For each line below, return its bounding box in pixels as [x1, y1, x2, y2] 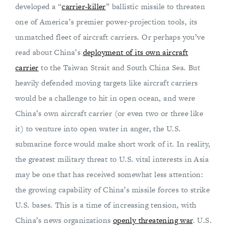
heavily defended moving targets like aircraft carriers [15, 77, 198, 88]
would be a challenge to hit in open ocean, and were [15, 93, 195, 103]
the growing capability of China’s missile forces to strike [15, 184, 210, 195]
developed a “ [15, 1, 62, 12]
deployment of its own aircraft [82, 47, 188, 58]
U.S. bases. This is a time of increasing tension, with [15, 199, 196, 210]
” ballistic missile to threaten [105, 1, 206, 12]
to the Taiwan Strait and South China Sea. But [38, 62, 201, 73]
